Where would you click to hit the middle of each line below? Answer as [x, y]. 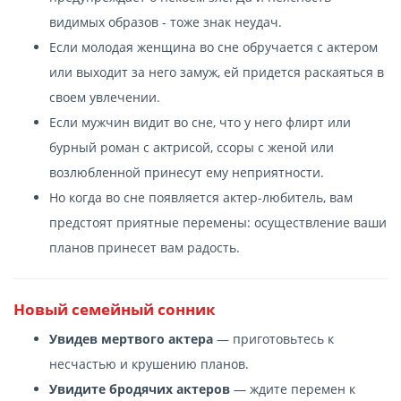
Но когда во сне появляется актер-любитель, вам [201, 197]
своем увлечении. [105, 97]
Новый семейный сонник [115, 309]
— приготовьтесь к [273, 338]
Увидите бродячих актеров [140, 388]
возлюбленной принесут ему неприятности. [187, 172]
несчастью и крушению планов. [149, 363]
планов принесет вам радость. [145, 247]
